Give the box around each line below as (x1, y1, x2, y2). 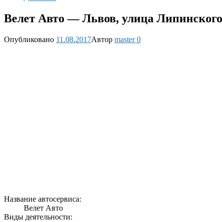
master (114, 35, 135, 44)
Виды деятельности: (4, 212, 72, 221)
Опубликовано (4, 35, 54, 44)
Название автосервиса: (4, 194, 81, 203)
